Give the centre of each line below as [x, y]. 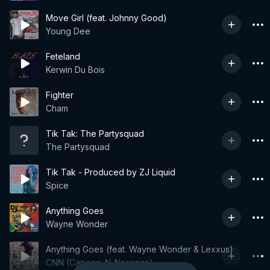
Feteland [63, 56]
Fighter [60, 95]
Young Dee [68, 31]
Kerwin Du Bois [75, 70]
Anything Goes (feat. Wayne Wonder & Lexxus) [140, 249]
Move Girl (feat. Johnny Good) [106, 18]
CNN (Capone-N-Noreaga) [99, 262]
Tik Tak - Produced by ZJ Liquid [111, 172]
